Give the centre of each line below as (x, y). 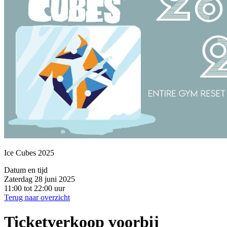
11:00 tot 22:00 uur (34, 188)
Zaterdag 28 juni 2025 (40, 179)
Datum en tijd (26, 170)
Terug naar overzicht (37, 197)
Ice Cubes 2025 (29, 153)
